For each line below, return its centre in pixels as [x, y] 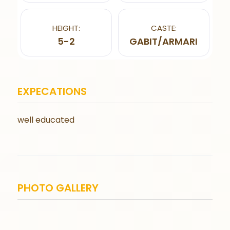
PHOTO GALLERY [58, 188]
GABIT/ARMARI [164, 41]
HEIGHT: [66, 28]
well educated [46, 120]
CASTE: [164, 28]
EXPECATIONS [52, 91]
